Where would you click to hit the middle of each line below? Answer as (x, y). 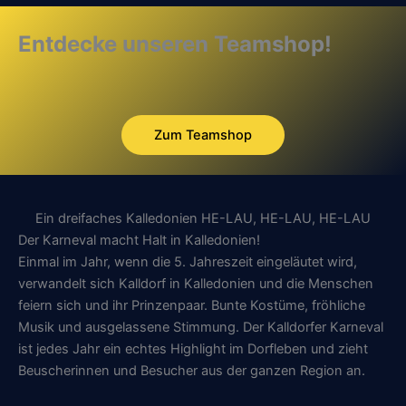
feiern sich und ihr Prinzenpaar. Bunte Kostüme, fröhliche (192, 306)
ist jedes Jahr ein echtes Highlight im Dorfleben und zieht (193, 349)
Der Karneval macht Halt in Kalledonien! (139, 241)
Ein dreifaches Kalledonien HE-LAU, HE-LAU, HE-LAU (203, 219)
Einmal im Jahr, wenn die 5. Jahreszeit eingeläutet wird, (188, 262)
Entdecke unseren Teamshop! (175, 44)
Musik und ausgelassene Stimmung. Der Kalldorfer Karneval (201, 328)
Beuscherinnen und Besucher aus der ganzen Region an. (192, 371)
